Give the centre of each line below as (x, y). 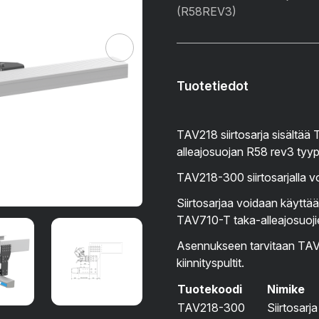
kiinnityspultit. (210, 263)
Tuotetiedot (213, 86)
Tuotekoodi (210, 289)
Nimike (286, 289)
